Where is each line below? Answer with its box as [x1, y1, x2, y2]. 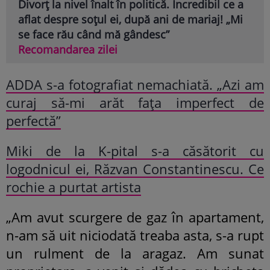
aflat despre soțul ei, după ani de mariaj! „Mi [18, 12, 243, 27]
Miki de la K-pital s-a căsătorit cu [6, 142, 264, 160]
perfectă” [6, 111, 61, 130]
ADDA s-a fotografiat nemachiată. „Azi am [6, 75, 264, 94]
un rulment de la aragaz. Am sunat [6, 244, 264, 263]
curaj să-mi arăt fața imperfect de [6, 93, 264, 112]
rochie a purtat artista [6, 178, 141, 196]
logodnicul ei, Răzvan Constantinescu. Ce [6, 160, 264, 178]
